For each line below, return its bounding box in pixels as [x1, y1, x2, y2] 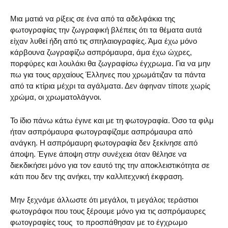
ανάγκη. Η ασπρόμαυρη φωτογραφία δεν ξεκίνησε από [10, 138, 197, 147]
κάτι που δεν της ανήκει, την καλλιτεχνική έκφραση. [10, 172, 184, 181]
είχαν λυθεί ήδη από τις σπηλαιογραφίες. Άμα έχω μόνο [10, 36, 197, 45]
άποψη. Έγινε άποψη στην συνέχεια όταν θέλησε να [10, 149, 187, 158]
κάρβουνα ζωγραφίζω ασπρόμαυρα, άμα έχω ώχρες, [10, 47, 192, 56]
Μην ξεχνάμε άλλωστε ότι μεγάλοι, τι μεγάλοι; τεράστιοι [10, 195, 198, 204]
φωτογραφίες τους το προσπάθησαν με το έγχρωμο [10, 217, 187, 226]
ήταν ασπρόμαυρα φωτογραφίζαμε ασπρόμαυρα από [10, 127, 192, 136]
